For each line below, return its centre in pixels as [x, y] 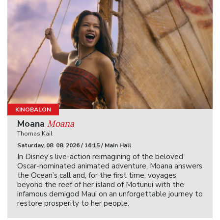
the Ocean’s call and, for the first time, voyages [97, 176]
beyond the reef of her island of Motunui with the [101, 185]
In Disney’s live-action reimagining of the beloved [100, 157]
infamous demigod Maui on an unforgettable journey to [110, 194]
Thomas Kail [35, 134]
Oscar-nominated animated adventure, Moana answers [110, 166]
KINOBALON [33, 110]
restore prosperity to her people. [74, 204]
